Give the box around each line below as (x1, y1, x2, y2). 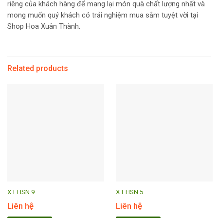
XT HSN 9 (7, 187, 35, 196)
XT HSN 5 (115, 187, 144, 196)
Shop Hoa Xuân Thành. (7, 22, 80, 31)
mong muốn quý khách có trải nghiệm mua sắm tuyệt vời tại (7, 11, 198, 20)
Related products (7, 64, 68, 73)
